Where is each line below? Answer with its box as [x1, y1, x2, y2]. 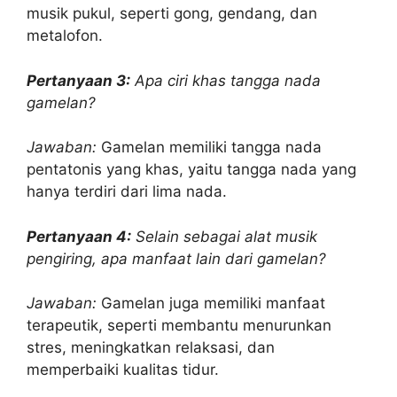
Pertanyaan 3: [27, 71, 130, 90]
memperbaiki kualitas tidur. [27, 361, 219, 378]
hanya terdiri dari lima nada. [27, 183, 227, 200]
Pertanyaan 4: [27, 227, 131, 245]
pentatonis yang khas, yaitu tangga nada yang [27, 160, 356, 178]
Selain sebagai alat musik [136, 227, 317, 245]
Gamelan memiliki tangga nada [97, 138, 322, 156]
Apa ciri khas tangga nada [135, 71, 321, 90]
